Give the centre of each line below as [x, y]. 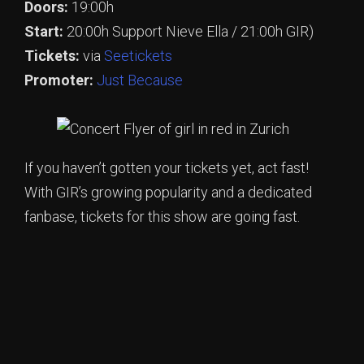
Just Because [140, 80]
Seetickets [138, 56]
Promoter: [59, 80]
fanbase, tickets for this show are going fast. [162, 217]
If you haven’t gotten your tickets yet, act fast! [167, 168]
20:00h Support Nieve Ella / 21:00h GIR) [188, 32]
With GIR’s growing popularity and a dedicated [168, 193]
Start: [44, 32]
